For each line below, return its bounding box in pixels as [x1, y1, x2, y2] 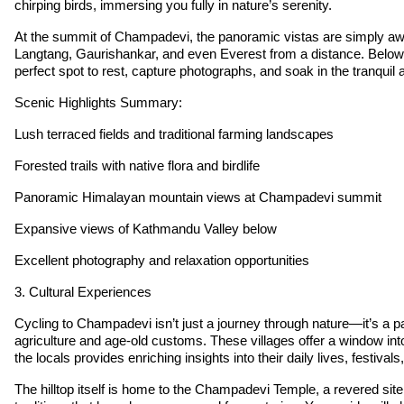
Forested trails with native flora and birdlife [14, 157, 260, 173]
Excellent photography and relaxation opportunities [14, 252, 309, 268]
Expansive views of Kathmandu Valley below [14, 220, 277, 236]
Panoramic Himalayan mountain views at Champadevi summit [14, 188, 381, 205]
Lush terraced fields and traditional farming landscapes [14, 125, 334, 142]
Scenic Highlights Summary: [14, 94, 182, 110]
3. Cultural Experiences [14, 283, 151, 299]
